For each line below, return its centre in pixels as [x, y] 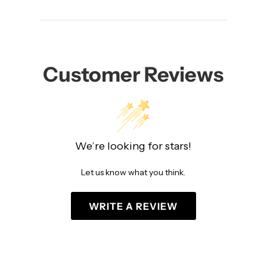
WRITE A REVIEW [133, 206]
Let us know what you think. [133, 173]
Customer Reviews [133, 75]
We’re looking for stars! [133, 146]
